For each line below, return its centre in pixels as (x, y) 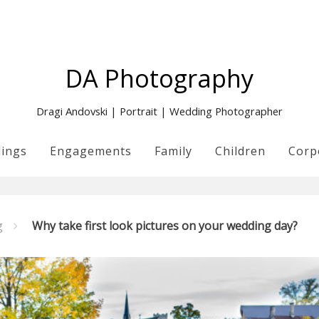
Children (240, 151)
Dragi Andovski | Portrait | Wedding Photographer (159, 111)
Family (173, 151)
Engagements (91, 151)
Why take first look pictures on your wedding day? (165, 225)
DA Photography (159, 78)
